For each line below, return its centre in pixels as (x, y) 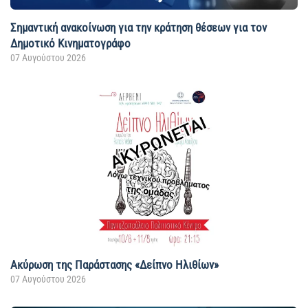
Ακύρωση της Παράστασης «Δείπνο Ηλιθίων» (114, 265)
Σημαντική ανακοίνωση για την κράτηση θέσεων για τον (139, 28)
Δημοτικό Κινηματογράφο (70, 44)
